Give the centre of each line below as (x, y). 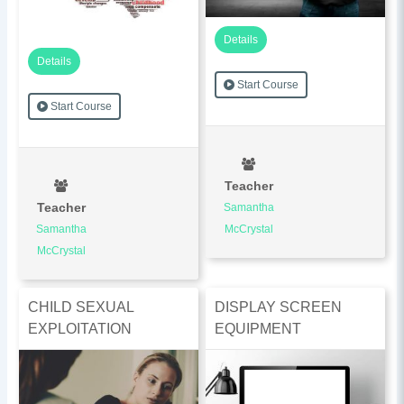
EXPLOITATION (79, 328)
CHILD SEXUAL (81, 307)
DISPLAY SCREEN (279, 307)
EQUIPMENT (258, 328)
